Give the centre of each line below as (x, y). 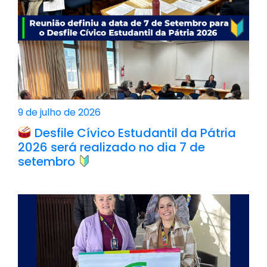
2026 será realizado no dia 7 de (111, 147)
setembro (48, 161)
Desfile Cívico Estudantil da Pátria (133, 133)
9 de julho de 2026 (59, 112)
